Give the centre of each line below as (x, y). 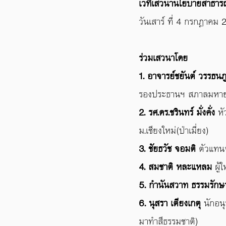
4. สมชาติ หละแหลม (175, 167)
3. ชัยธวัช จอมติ (169, 149)
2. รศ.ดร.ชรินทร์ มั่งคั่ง (178, 112)
